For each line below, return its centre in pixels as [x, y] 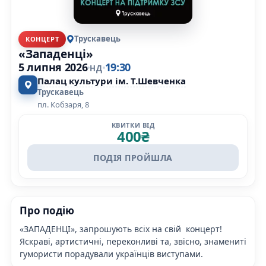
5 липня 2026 [53, 67]
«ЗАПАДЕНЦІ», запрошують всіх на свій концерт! [121, 229]
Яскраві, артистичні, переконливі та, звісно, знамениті [133, 241]
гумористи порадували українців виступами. [111, 254]
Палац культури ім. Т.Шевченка [112, 80]
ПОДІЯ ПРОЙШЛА [133, 157]
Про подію [47, 210]
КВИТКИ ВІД [133, 125]
